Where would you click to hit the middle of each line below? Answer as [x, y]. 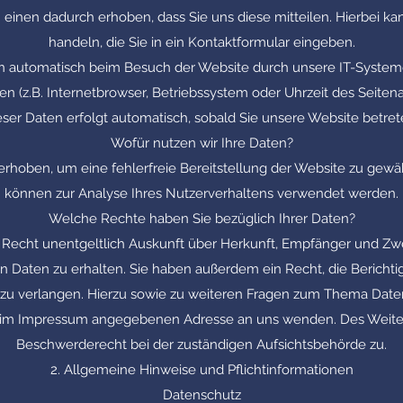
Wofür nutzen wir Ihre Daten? [201, 143]
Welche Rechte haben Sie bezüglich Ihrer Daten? [201, 219]
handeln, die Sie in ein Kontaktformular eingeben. [201, 42]
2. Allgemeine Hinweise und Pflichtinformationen [201, 370]
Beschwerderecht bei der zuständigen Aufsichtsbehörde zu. [201, 345]
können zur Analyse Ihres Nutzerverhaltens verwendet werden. [201, 193]
